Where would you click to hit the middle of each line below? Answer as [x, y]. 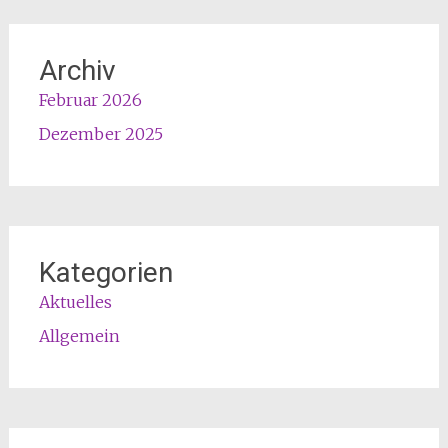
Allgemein [79, 335]
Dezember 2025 [100, 133]
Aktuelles [75, 301]
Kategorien [105, 272]
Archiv [77, 70]
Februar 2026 [90, 99]
